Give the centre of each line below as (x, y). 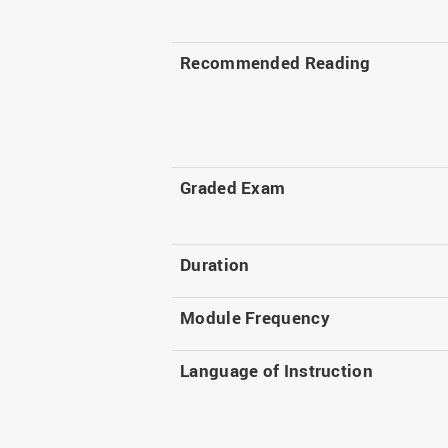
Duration (215, 265)
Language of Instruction (276, 371)
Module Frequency (255, 318)
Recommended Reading (275, 63)
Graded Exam (233, 188)
